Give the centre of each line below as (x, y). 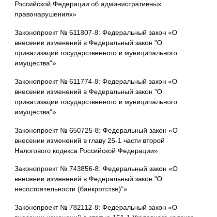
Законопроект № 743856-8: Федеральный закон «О (96, 169)
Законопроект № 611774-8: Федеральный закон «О (96, 81)
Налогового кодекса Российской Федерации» (86, 150)
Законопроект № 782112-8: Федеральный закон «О (96, 208)
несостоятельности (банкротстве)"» (71, 189)
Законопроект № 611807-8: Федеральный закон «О (96, 32)
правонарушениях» (46, 14)
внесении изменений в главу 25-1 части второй (90, 140)
